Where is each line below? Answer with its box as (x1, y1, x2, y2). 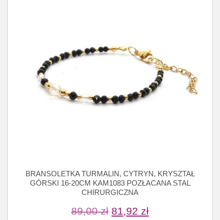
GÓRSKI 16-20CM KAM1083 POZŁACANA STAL (29, 179, 191, 188)
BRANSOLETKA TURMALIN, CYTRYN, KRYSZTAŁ (25, 169, 195, 178)
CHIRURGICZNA (82, 188, 138, 197)
